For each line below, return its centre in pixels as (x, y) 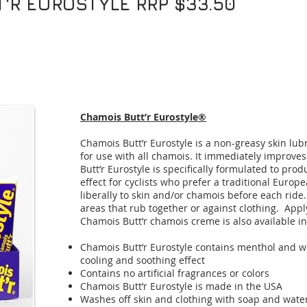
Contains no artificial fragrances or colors (175, 273)
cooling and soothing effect (143, 260)
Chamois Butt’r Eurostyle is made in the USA (181, 286)
